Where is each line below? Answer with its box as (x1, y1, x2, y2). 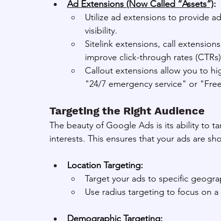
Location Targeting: (67, 159, 143, 171)
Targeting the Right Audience (49, 104, 205, 117)
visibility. (85, 25, 117, 36)
